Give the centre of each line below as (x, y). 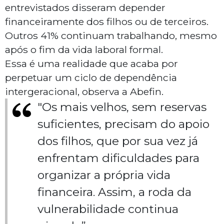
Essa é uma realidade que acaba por (91, 64)
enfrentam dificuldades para (118, 158)
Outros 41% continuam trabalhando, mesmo (111, 36)
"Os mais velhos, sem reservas (122, 107)
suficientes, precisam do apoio (123, 124)
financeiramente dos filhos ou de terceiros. (107, 22)
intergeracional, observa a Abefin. (85, 92)
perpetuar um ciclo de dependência (91, 78)
